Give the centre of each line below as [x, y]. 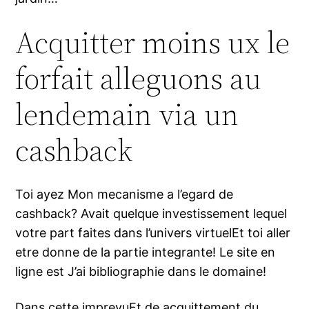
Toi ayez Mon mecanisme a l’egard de [124, 195]
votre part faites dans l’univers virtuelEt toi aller [153, 233]
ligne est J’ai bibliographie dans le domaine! [141, 272]
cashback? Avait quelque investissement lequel [151, 214]
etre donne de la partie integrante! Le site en [146, 252]
